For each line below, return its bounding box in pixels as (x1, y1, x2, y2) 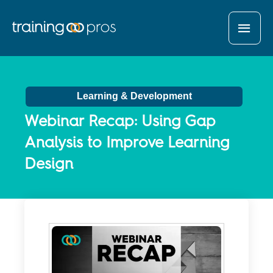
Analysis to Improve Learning (24, 133, 230, 152)
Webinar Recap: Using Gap (24, 112, 216, 130)
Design (24, 154, 73, 173)
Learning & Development (76, 91, 192, 102)
